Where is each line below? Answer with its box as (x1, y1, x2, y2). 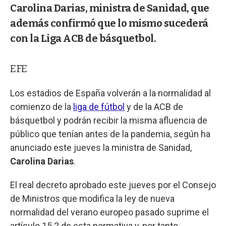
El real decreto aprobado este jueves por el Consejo (10, 179, 216, 190)
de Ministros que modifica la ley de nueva (10, 193, 175, 204)
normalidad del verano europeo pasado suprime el (10, 206, 209, 217)
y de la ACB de (125, 101, 183, 112)
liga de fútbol (73, 101, 125, 112)
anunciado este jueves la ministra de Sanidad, (10, 142, 192, 153)
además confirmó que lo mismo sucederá (10, 17, 208, 29)
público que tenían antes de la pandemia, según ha (10, 128, 210, 139)
